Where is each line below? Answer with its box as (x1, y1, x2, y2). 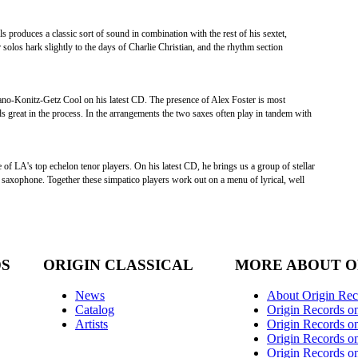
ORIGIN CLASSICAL (43, 256, 193, 273)
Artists (75, 317, 108, 332)
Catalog (75, 303, 114, 317)
